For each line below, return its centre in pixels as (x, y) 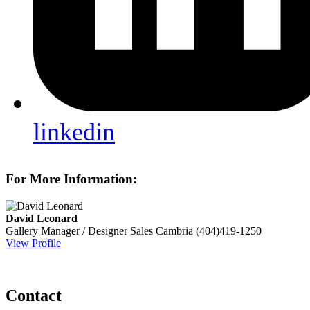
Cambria (174, 230)
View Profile (33, 243)
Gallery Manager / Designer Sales (79, 230)
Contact (34, 296)
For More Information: (71, 179)
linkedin (74, 133)
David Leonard (42, 218)
